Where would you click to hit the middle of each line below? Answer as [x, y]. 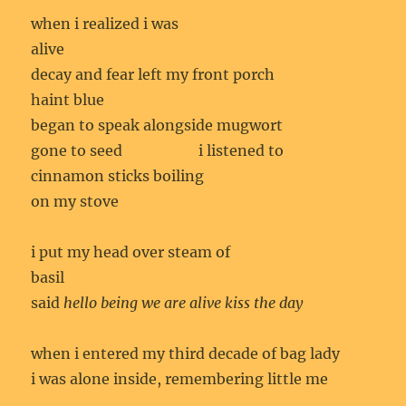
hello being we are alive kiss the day [184, 302]
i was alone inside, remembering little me [180, 378]
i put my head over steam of [131, 251]
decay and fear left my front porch [153, 74]
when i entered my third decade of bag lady [186, 353]
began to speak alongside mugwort [157, 125]
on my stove [75, 201]
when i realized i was [105, 23]
